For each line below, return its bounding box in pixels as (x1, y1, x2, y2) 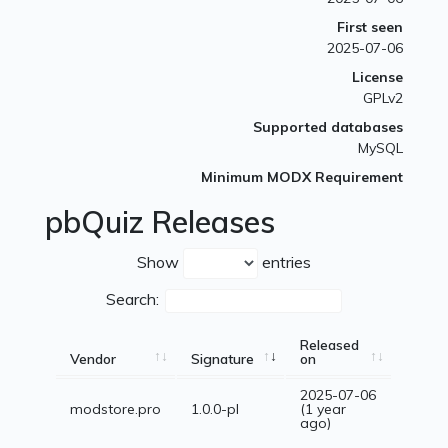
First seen (336, 18, 403, 37)
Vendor (70, 350, 117, 369)
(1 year (300, 400, 347, 419)
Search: (106, 289, 159, 310)
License (351, 68, 403, 87)
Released (300, 336, 360, 355)
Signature (191, 350, 255, 369)
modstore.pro (70, 400, 162, 419)
